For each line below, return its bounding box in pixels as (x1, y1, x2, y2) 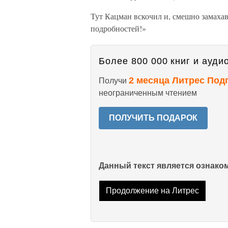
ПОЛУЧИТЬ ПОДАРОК (109, 113, 197, 122)
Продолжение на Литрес (105, 186, 199, 195)
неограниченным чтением (99, 89, 197, 97)
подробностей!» (91, 23, 146, 34)
